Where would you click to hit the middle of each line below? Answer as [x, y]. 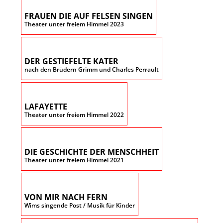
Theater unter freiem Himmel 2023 [74, 24]
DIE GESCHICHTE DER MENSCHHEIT [92, 152]
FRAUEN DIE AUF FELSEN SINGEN [89, 16]
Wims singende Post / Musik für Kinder [80, 206]
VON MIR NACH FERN [66, 197]
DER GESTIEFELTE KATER [71, 61]
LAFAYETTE [46, 107]
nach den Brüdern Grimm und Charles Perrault [92, 70]
